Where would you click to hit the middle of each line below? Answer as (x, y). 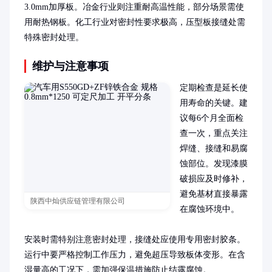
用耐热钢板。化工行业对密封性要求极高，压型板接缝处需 (135, 22)
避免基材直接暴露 (214, 194)
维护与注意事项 (70, 66)
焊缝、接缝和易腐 (214, 148)
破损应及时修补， (214, 179)
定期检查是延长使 (214, 88)
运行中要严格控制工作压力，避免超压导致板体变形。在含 (135, 255)
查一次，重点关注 (214, 133)
